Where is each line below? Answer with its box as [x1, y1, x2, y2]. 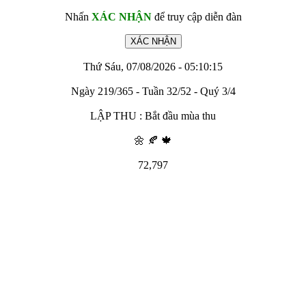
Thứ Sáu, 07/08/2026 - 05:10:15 [83, 61, 223, 72]
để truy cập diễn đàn [151, 11, 242, 23]
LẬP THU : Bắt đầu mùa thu [90, 110, 216, 122]
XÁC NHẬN [91, 11, 152, 23]
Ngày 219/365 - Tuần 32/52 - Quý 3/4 [70, 85, 236, 97]
